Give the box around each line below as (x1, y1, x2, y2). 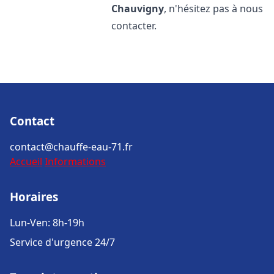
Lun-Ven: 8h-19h (10, 216, 84, 229)
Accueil (10, 155, 42, 168)
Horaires (10, 189, 58, 204)
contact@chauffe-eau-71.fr (10, 140, 133, 154)
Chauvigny (111, 2, 165, 15)
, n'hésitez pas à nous (164, 2, 264, 15)
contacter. (111, 19, 157, 32)
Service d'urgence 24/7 (10, 235, 115, 249)
